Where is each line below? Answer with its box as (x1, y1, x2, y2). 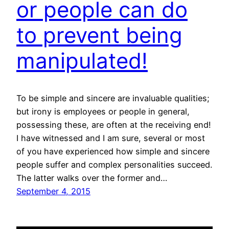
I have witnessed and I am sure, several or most (16, 132, 205, 143)
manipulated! (16, 48, 148, 74)
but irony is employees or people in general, (16, 106, 190, 117)
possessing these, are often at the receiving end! (16, 119, 211, 130)
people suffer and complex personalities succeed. (16, 159, 212, 170)
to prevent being (16, 22, 182, 49)
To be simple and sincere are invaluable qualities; (16, 93, 210, 103)
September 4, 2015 (16, 186, 90, 196)
